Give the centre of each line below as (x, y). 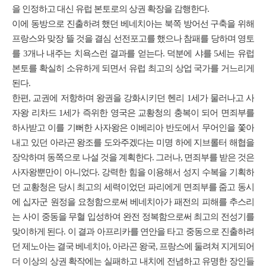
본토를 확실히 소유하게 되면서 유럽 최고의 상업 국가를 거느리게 (133, 68)
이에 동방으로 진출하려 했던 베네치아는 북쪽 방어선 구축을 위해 (133, 24)
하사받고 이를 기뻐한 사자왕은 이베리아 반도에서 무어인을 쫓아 (133, 128)
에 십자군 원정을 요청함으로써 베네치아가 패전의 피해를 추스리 (133, 202)
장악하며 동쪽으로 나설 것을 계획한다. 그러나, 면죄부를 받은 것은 (133, 157)
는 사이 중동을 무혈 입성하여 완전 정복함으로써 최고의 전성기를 (133, 217)
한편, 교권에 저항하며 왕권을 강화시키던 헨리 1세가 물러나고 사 (133, 98)
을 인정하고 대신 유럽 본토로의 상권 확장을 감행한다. (110, 9)
